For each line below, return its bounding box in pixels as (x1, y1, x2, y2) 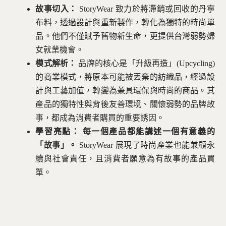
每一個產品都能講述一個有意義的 (82, 127, 215, 136)
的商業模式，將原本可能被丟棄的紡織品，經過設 (35, 72, 215, 81)
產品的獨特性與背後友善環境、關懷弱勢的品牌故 (35, 99, 215, 108)
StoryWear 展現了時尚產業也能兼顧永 (77, 140, 215, 149)
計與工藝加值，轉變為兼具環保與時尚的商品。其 (35, 86, 215, 95)
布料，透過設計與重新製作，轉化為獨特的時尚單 (35, 18, 215, 27)
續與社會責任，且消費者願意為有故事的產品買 (35, 154, 215, 163)
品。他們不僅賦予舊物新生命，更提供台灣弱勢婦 (35, 31, 215, 40)
